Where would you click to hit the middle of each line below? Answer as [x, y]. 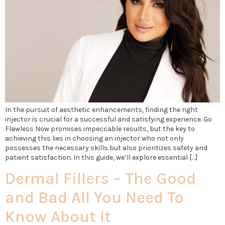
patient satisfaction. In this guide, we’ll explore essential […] [101, 157]
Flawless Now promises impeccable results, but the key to [100, 129]
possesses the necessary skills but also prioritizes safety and [106, 148]
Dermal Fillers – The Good [100, 179]
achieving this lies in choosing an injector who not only [94, 138]
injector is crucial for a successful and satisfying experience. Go [108, 119]
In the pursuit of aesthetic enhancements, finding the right [101, 110]
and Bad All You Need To [94, 198]
